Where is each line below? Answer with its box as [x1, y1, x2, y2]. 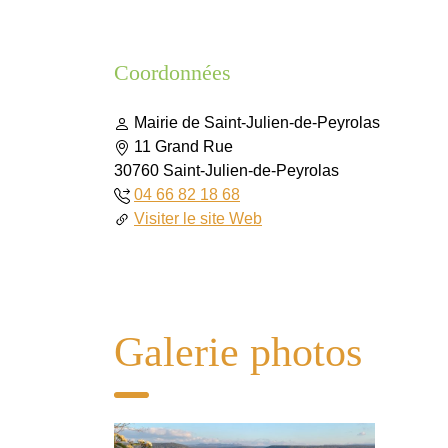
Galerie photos [114, 328, 362, 375]
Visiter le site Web [134, 209, 262, 227]
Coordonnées [114, 59, 231, 85]
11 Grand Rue [134, 137, 233, 155]
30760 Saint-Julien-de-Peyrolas [114, 161, 339, 179]
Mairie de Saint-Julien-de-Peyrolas [134, 113, 380, 131]
